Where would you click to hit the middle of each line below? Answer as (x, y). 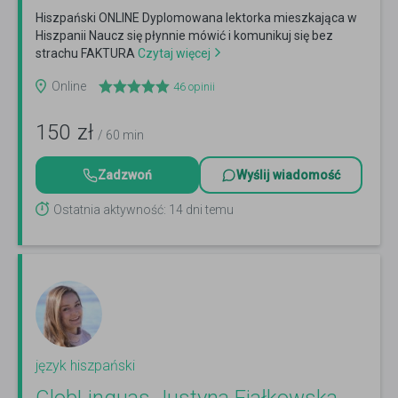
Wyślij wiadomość (288, 175)
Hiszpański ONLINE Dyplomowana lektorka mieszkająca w (196, 18)
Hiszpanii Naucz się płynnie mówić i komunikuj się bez (184, 36)
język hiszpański (85, 366)
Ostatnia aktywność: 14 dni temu (143, 210)
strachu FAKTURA (85, 54)
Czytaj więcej (173, 54)
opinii (200, 87)
